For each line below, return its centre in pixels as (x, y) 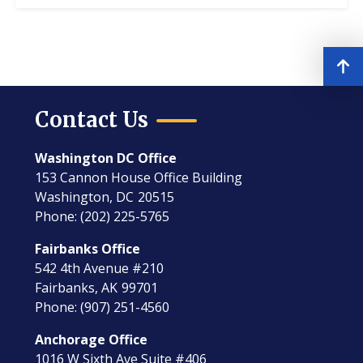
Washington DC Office (106, 158)
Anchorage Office (92, 340)
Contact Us (92, 120)
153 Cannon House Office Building (139, 177)
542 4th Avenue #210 (100, 268)
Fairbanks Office (88, 249)
